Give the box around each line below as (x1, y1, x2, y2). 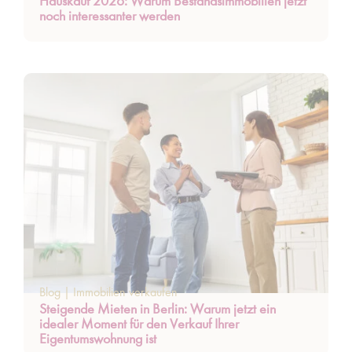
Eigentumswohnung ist (39, 330, 156, 346)
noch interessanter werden (39, 7, 180, 24)
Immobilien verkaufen (73, 284, 178, 299)
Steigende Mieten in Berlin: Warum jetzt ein (39, 300, 276, 317)
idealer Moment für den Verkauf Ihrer (39, 315, 239, 332)
